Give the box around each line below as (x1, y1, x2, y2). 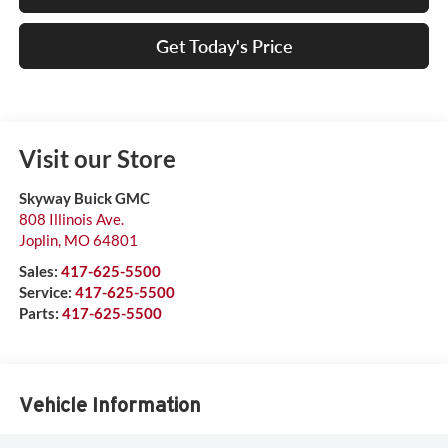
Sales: (18, 262, 61, 281)
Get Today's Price (155, 35, 293, 58)
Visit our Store (18, 144, 176, 174)
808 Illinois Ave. (18, 210, 124, 229)
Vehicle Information (18, 393, 201, 416)
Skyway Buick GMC (18, 189, 150, 208)
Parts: (18, 304, 62, 323)
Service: (18, 283, 75, 302)
